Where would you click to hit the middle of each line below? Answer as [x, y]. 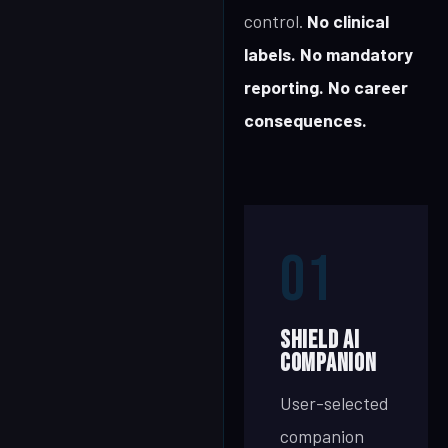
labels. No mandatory [328, 54]
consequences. [305, 120]
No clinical [348, 21]
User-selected [334, 403]
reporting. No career [326, 87]
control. [275, 21]
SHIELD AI [320, 340]
